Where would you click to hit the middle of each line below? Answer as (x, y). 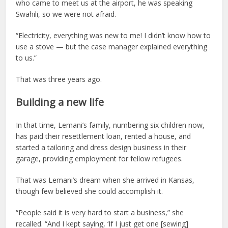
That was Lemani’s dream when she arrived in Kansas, (105, 180)
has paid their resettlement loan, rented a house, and (104, 136)
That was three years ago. (59, 79)
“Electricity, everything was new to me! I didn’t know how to (113, 36)
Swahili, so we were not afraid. (66, 14)
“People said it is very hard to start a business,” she (100, 213)
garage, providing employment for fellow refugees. (99, 159)
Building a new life (60, 102)
